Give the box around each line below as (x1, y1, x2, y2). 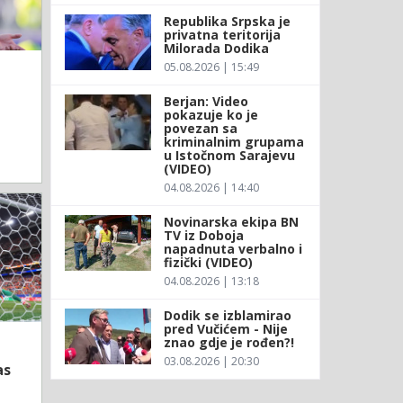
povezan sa (163, 119, 237, 137)
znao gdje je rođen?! (163, 333, 294, 351)
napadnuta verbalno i (163, 239, 302, 257)
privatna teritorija (163, 25, 281, 43)
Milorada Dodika (163, 39, 273, 57)
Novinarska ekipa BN (163, 212, 299, 230)
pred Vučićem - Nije (163, 319, 288, 337)
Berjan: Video (163, 92, 248, 110)
